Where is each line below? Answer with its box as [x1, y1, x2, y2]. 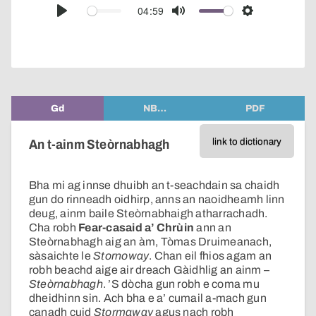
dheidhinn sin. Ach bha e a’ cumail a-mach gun [29, 292, 267, 305]
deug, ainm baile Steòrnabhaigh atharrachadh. [29, 207, 268, 220]
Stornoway [93, 250, 150, 262]
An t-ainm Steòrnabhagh [29, 137, 170, 152]
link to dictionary [212, 135, 281, 147]
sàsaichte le [29, 250, 94, 262]
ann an [194, 221, 231, 234]
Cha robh [29, 221, 79, 234]
